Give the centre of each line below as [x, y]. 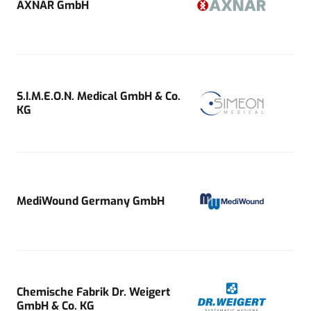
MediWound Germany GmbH [91, 201]
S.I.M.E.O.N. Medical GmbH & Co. [99, 96]
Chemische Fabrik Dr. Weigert [93, 292]
